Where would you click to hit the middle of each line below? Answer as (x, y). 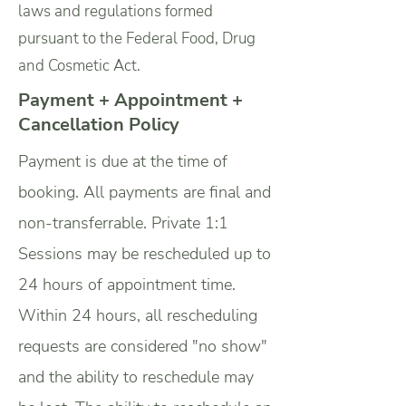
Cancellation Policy (99, 125)
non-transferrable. (85, 223)
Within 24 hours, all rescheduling (138, 315)
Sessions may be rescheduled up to (145, 254)
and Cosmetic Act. (81, 66)
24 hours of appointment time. (127, 285)
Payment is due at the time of (123, 161)
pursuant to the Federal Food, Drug (137, 39)
